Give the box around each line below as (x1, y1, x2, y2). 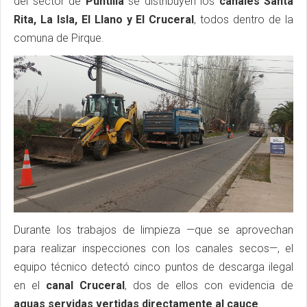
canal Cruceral (45, 279, 125, 293)
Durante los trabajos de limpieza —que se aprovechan (14, 223, 293, 237)
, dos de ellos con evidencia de (124, 279, 294, 293)
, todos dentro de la (194, 13, 294, 27)
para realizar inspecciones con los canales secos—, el (14, 242, 293, 256)
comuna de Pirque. (14, 32, 104, 45)
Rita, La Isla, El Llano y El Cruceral (14, 13, 195, 27)
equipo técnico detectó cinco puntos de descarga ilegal (14, 260, 293, 274)
